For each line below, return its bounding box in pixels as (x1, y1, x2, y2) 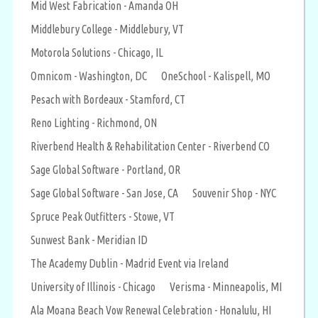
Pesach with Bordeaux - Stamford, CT (31, 92, 185, 106)
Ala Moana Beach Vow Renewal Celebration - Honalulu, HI (31, 303, 271, 317)
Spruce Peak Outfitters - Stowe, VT (31, 209, 175, 223)
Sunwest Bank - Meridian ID (31, 233, 148, 246)
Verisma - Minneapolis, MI (170, 280, 282, 293)
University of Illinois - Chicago (31, 280, 155, 293)
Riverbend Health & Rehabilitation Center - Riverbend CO (31, 139, 270, 153)
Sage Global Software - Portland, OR (31, 163, 180, 176)
